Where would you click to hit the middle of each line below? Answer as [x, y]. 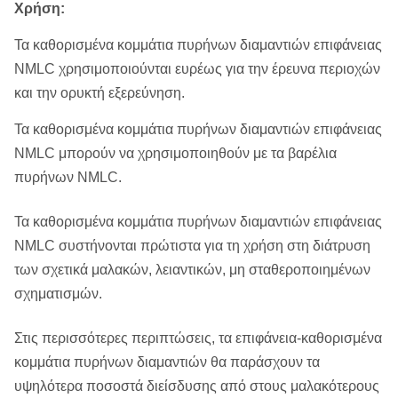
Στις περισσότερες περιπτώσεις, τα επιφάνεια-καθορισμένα [198, 338]
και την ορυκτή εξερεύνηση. [99, 93]
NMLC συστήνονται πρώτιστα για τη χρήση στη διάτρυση [192, 246]
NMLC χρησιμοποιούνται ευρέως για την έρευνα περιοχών [197, 69]
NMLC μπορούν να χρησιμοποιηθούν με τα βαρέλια [175, 153]
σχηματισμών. [58, 294]
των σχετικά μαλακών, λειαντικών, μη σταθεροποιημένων [192, 270]
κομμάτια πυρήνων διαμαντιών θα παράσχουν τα [167, 362]
